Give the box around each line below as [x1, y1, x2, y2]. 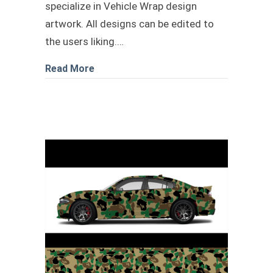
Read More [45, 63, 94, 74]
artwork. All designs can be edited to [45, 18, 214, 30]
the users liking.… [45, 35, 124, 48]
